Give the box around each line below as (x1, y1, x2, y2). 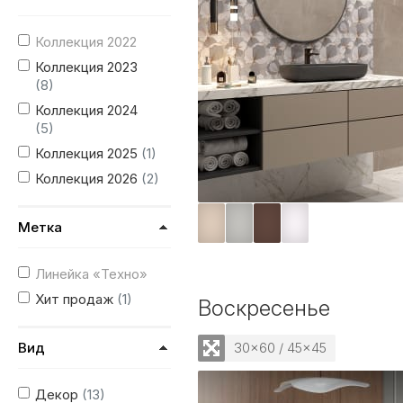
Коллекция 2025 (35, 145, 141, 162)
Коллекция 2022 (35, 33, 137, 50)
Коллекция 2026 (35, 170, 141, 187)
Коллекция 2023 (35, 58, 138, 76)
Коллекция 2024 (35, 102, 138, 119)
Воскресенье (198, 295, 330, 321)
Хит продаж (35, 291, 117, 308)
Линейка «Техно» (35, 265, 148, 282)
